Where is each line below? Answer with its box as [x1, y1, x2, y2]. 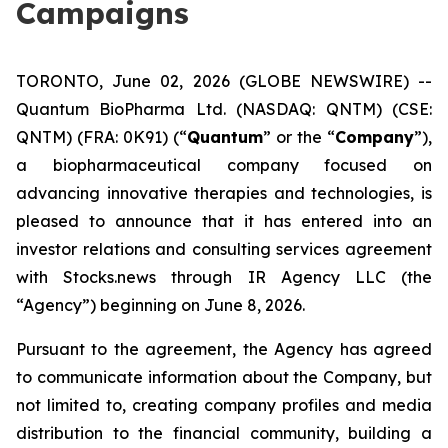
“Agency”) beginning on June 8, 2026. [16, 295, 305, 315]
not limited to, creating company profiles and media [16, 395, 432, 415]
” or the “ [263, 127, 335, 147]
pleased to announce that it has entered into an [16, 211, 432, 231]
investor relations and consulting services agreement [16, 239, 432, 259]
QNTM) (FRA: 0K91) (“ [16, 127, 187, 147]
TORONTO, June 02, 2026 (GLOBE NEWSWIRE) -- [16, 71, 432, 91]
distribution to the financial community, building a [16, 423, 432, 443]
